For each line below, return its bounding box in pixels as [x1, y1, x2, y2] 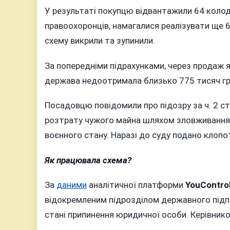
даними [56, 180, 87, 190]
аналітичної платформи [87, 180, 185, 190]
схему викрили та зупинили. [45, 35, 155, 46]
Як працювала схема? [45, 155, 131, 165]
